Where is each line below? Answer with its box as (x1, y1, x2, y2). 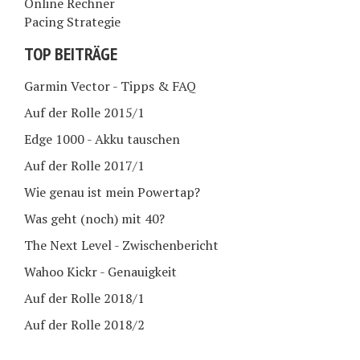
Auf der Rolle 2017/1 (24, 156, 145, 174)
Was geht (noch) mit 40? (24, 209, 165, 227)
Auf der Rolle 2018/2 (24, 315, 145, 333)
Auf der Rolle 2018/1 (24, 288, 145, 307)
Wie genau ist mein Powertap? (24, 182, 200, 201)
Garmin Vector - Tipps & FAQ (24, 76, 196, 95)
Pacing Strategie (24, 13, 121, 31)
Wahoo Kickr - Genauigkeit (24, 262, 177, 280)
